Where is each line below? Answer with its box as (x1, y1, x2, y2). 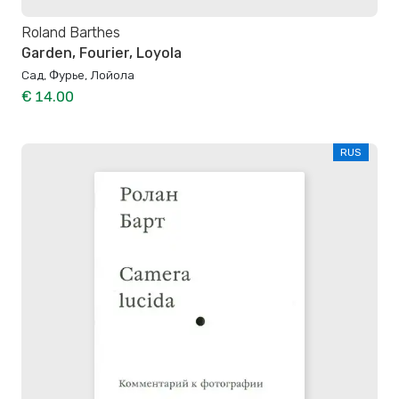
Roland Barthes (21, 24, 120, 42)
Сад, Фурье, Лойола (21, 67, 134, 82)
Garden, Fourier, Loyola (21, 44, 182, 61)
